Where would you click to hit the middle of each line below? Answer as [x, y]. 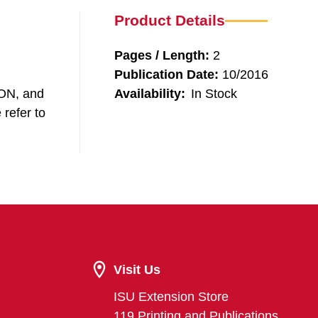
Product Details [170, 20]
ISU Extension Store [171, 296]
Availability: [150, 93]
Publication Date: [166, 74]
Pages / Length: [162, 55]
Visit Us [137, 269]
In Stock [214, 93]
